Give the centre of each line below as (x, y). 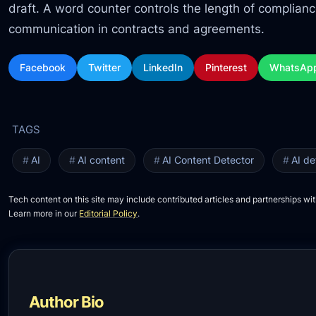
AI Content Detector (208, 160)
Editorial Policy (109, 214)
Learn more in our (44, 214)
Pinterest (226, 68)
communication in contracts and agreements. (137, 28)
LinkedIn (163, 68)
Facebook (43, 68)
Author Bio (67, 302)
